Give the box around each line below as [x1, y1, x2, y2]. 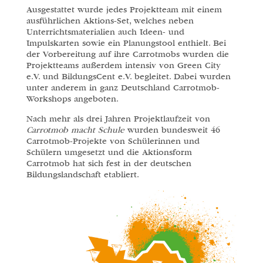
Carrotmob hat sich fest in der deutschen [26, 158, 191, 168]
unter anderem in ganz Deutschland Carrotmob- [26, 82, 220, 93]
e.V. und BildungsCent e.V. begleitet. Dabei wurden [26, 71, 231, 82]
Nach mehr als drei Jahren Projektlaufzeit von [26, 113, 210, 124]
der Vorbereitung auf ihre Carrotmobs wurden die [26, 49, 229, 59]
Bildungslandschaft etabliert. [26, 169, 139, 180]
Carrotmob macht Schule [26, 124, 124, 135]
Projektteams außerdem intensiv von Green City [26, 60, 221, 70]
